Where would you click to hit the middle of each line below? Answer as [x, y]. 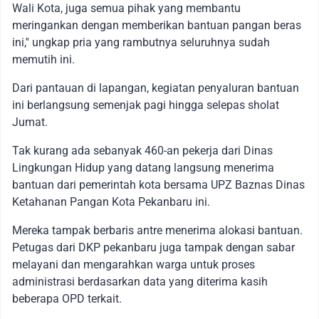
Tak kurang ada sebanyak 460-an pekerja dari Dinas [142, 150]
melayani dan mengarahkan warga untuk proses [134, 264]
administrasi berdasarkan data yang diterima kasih [140, 281]
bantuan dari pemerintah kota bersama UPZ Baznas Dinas [158, 184]
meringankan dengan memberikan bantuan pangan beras [157, 25]
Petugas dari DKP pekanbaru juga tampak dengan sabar [153, 247]
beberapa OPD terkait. [67, 298]
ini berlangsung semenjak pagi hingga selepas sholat [146, 105]
